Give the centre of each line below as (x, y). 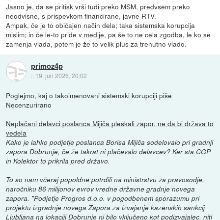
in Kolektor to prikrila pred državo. (58, 161)
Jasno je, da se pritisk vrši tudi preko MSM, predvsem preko (98, 6)
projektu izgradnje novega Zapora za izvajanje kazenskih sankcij (106, 207)
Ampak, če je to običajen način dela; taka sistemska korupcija (101, 25)
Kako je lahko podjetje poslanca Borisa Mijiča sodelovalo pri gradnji (110, 142)
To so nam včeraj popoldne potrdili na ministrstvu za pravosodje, (105, 179)
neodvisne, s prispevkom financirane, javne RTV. (81, 15)
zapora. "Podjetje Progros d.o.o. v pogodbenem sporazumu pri (103, 198)
